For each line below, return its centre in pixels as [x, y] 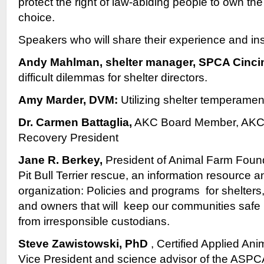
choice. [37, 17]
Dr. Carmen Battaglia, [75, 122]
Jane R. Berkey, [60, 160]
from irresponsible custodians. [94, 221]
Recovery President [68, 138]
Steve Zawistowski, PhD [83, 244]
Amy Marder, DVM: [68, 100]
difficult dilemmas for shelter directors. [113, 77]
